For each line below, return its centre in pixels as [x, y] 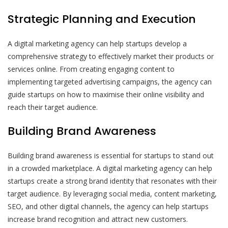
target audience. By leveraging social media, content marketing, [112, 193]
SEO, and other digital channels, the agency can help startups [108, 206]
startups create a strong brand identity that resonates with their [112, 181]
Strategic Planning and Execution [102, 19]
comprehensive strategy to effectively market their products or [111, 56]
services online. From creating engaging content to [91, 69]
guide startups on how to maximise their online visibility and [106, 94]
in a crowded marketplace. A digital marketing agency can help [110, 168]
